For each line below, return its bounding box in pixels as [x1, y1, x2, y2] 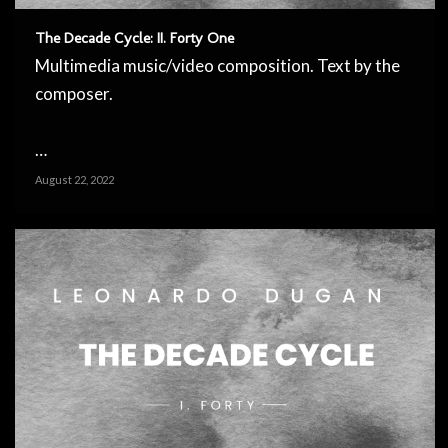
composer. [35, 83, 113, 105]
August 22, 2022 [35, 173, 114, 187]
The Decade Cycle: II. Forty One [35, 29, 234, 48]
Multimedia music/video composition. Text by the [35, 55, 400, 77]
